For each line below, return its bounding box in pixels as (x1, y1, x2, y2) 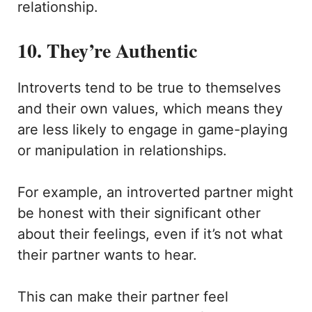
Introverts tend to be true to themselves (17, 79, 281, 97)
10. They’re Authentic (17, 36, 197, 65)
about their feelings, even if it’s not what (17, 226, 283, 243)
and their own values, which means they (17, 100, 283, 118)
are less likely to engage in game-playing (17, 121, 288, 139)
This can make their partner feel (17, 288, 228, 306)
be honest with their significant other (17, 205, 260, 222)
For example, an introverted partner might (17, 184, 293, 201)
